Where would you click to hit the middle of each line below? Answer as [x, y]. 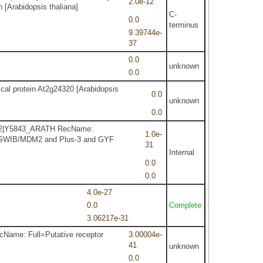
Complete [185, 205]
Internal [181, 152]
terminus [183, 25]
